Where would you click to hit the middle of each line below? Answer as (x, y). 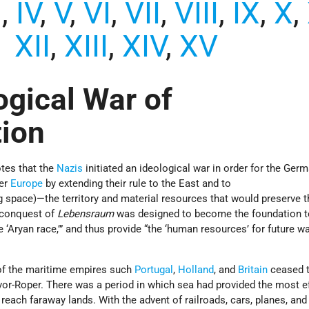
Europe (27, 184)
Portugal (154, 270)
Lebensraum (84, 214)
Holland (196, 270)
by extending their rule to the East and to (137, 184)
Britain (253, 270)
